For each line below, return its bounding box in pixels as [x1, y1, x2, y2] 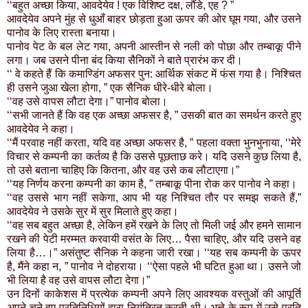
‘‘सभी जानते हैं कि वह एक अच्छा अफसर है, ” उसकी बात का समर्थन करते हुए [7, 109, 301, 122]
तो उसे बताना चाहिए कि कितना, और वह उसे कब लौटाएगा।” [7, 164, 239, 177]
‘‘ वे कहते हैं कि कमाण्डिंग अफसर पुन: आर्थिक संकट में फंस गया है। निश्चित [7, 68, 301, 80]
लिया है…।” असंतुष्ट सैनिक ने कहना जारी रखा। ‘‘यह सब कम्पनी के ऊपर [7, 247, 301, 259]
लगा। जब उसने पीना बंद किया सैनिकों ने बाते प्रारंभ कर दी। [7, 54, 243, 67]
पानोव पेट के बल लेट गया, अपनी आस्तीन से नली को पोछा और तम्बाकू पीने [7, 41, 301, 53]
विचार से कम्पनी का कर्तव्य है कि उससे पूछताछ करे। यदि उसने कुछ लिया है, [7, 151, 301, 163]
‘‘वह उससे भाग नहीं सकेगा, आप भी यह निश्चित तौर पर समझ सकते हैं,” [7, 192, 301, 204]
